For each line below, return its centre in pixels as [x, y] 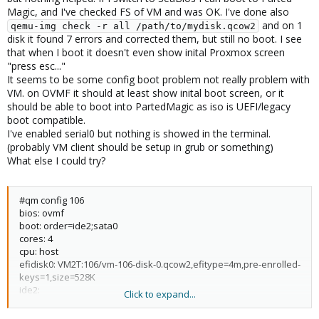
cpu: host [39, 251]
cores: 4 [36, 239]
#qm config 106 [52, 200]
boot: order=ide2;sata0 [68, 226]
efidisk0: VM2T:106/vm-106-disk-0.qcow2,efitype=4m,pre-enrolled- [160, 264]
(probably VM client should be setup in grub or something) [140, 147]
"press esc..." [36, 66]
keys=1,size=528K [57, 277]
